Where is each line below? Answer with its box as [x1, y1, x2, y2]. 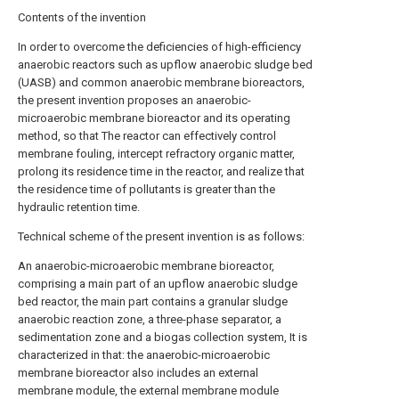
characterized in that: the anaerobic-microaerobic [18, 347, 270, 362]
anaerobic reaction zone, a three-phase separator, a [18, 312, 281, 326]
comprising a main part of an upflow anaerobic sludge [18, 276, 297, 290]
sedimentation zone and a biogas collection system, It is [18, 330, 307, 344]
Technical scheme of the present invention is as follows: [18, 229, 305, 243]
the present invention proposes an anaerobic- [18, 93, 251, 107]
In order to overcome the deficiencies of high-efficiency [18, 39, 301, 53]
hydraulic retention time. [18, 199, 140, 214]
